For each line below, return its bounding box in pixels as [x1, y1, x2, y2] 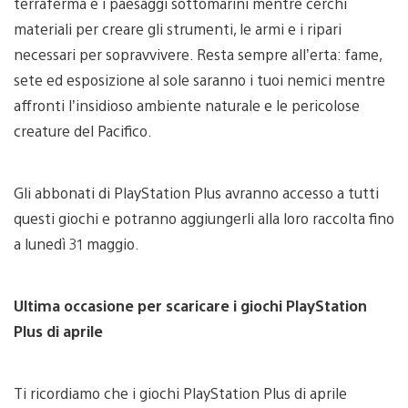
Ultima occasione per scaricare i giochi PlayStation [14, 295, 367, 315]
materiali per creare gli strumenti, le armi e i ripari [14, 18, 342, 38]
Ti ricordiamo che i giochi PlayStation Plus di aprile [14, 382, 347, 403]
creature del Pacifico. [14, 120, 152, 140]
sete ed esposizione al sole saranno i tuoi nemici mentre [14, 69, 385, 89]
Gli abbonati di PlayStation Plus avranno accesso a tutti [14, 182, 379, 202]
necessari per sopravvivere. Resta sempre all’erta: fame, [14, 44, 382, 64]
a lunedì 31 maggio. [14, 233, 139, 253]
